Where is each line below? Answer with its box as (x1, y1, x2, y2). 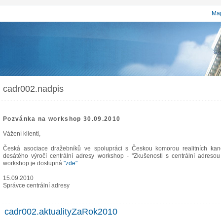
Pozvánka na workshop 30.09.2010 (3, 115, 121, 122)
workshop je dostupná (3, 160, 64, 166)
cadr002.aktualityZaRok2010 (2, 207, 120, 217)
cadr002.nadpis (3, 84, 64, 94)
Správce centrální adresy (3, 182, 70, 188)
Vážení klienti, (3, 130, 40, 137)
